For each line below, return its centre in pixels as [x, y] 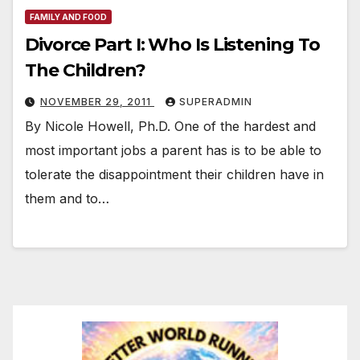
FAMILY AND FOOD [68, 17]
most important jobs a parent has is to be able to [173, 151]
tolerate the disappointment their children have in [174, 175]
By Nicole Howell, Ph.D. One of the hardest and [170, 127]
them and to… [67, 199]
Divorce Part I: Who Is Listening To [172, 45]
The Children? [85, 71]
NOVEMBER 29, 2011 [97, 102]
